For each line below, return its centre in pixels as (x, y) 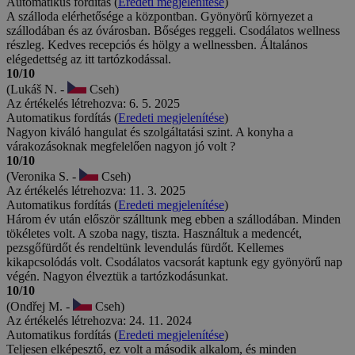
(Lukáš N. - (37, 90)
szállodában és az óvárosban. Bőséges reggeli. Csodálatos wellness (173, 31)
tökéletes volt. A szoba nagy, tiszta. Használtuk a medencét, (154, 234)
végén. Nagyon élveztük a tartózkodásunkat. (117, 277)
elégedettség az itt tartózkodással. (89, 59)
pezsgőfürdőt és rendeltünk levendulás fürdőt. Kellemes (145, 248)
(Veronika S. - (43, 177)
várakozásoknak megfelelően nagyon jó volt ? (121, 147)
